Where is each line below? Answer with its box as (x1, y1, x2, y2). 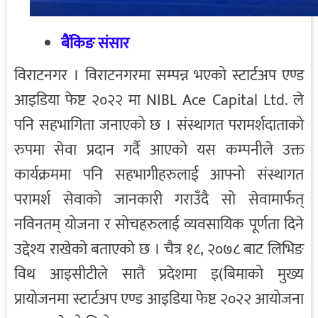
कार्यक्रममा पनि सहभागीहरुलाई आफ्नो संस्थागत (14, 162, 304, 189)
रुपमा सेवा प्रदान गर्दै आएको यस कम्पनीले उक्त (14, 137, 304, 164)
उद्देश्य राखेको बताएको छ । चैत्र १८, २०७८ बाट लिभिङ (14, 236, 304, 263)
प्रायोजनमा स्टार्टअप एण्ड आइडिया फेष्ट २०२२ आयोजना (14, 286, 304, 313)
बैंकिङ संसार (61, 31, 129, 57)
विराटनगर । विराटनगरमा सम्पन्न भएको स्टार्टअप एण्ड (14, 62, 304, 89)
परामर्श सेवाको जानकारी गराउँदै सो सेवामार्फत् (14, 187, 304, 214)
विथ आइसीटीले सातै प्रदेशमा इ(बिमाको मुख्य (14, 261, 304, 288)
